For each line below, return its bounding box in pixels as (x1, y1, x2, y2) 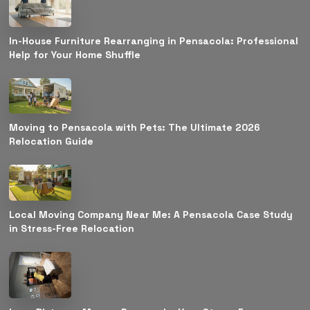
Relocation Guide (9, 135, 94, 148)
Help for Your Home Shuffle (9, 48, 141, 62)
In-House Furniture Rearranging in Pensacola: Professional (9, 35, 299, 48)
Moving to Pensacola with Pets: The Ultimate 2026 (9, 121, 261, 134)
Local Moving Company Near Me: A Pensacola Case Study (9, 208, 293, 221)
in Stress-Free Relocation (9, 221, 135, 235)
